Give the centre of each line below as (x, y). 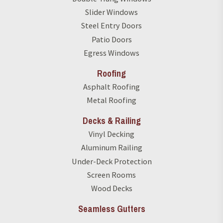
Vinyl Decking (111, 134)
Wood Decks (111, 188)
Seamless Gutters (111, 209)
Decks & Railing (111, 121)
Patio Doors (111, 39)
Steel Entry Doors (111, 26)
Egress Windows (111, 53)
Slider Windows (111, 12)
